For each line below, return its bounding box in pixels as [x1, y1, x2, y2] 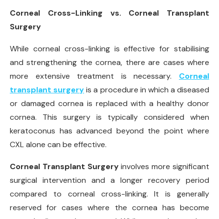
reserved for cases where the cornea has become [10, 202, 209, 213]
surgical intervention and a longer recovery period [10, 175, 209, 185]
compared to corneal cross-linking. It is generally [10, 188, 209, 199]
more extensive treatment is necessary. [10, 70, 179, 81]
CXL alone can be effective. [10, 139, 107, 150]
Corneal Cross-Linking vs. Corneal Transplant [10, 7, 209, 18]
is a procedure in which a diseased [84, 84, 209, 95]
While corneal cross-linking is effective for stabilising [10, 43, 209, 54]
